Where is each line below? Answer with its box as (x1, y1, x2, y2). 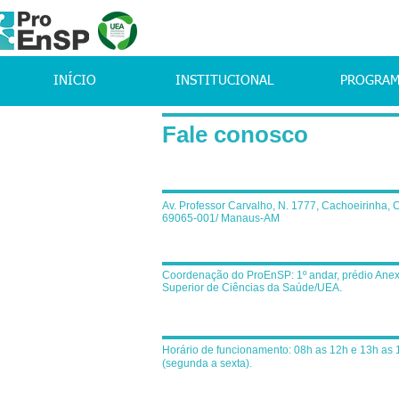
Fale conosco (162, 121, 308, 148)
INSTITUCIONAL (175, 74, 273, 87)
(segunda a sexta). (162, 357, 252, 370)
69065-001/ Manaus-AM (162, 212, 280, 224)
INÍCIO (53, 74, 96, 87)
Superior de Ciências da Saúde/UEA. (162, 281, 342, 294)
